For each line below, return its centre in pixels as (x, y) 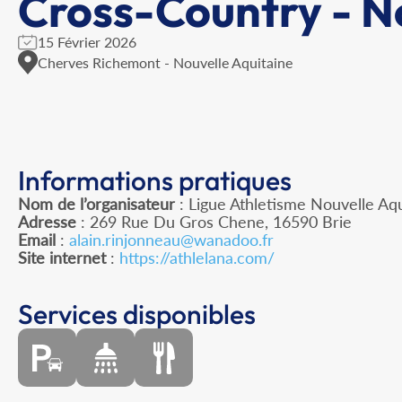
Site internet (62, 258)
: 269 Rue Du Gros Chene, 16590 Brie (214, 222)
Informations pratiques (155, 181)
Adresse (47, 222)
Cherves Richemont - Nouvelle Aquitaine (165, 62)
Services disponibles (137, 315)
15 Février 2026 (87, 42)
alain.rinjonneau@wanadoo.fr (171, 240)
